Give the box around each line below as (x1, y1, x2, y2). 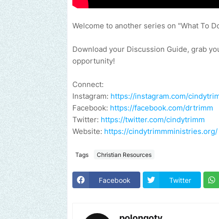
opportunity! (72, 56, 117, 66)
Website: (72, 127, 104, 136)
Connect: (72, 80, 106, 89)
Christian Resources (97, 151, 152, 158)
